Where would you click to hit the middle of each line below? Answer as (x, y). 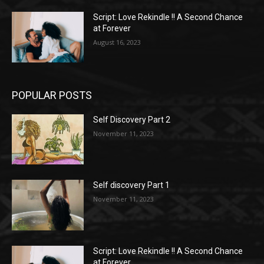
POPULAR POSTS (52, 95)
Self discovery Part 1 (132, 185)
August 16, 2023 (117, 42)
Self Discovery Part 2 (132, 119)
